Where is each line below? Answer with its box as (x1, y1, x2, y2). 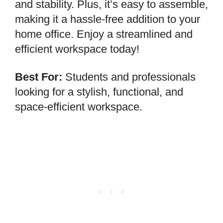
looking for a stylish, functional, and (15, 85, 183, 98)
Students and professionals (62, 70, 196, 83)
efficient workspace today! (15, 42, 139, 55)
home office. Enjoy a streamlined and (15, 27, 193, 40)
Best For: (15, 70, 62, 83)
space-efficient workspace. (15, 100, 142, 113)
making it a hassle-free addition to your (15, 12, 200, 25)
